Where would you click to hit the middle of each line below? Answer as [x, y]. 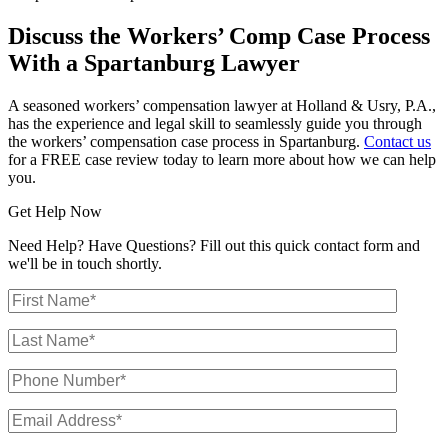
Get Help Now [55, 212]
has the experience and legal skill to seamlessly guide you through [215, 124]
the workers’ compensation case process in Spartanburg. [186, 142]
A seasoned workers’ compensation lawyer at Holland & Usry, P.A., [222, 106]
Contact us [397, 142]
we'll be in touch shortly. [85, 264]
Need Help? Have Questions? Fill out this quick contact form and [214, 246]
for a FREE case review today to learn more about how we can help [222, 160]
